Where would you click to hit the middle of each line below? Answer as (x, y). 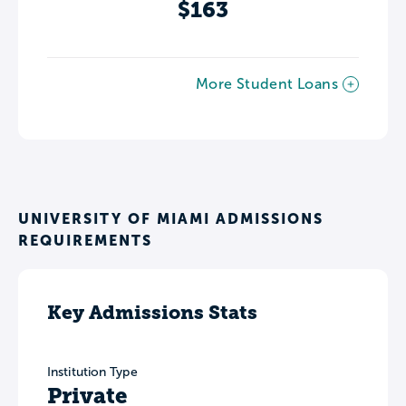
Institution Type (92, 372)
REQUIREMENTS (85, 240)
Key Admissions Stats (152, 312)
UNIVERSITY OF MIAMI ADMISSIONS (171, 218)
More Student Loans (266, 83)
